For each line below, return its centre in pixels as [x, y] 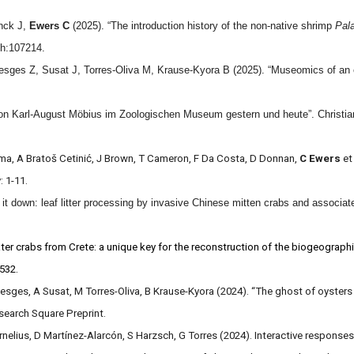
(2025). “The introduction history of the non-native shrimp [203, 26]
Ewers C [51, 26]
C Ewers [321, 158]
